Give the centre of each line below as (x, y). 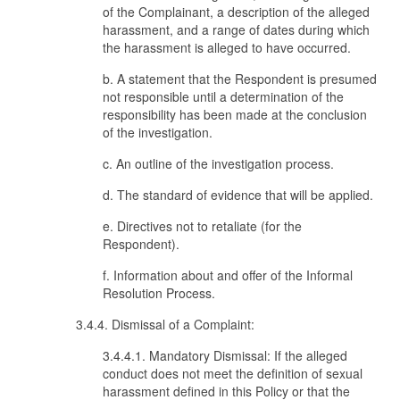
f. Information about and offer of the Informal (228, 275)
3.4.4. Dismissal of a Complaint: (165, 324)
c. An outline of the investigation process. (218, 163)
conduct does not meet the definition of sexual (233, 373)
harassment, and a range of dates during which (236, 29)
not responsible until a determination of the (223, 96)
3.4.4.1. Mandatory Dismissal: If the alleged (225, 355)
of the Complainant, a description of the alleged (236, 12)
